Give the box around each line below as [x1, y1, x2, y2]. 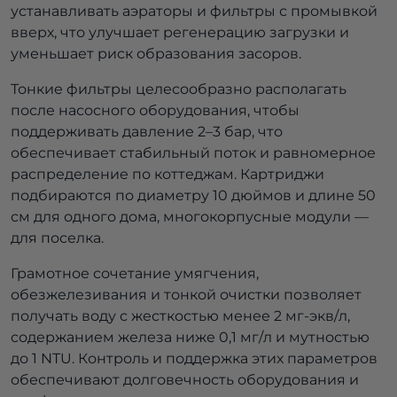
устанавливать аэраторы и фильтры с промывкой [11, 3, 378, 20]
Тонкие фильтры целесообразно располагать [11, 81, 346, 98]
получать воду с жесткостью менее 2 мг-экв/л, [11, 307, 350, 325]
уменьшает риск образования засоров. [11, 45, 301, 63]
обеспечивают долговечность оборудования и [11, 371, 359, 389]
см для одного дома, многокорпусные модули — [11, 208, 369, 226]
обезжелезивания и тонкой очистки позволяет [11, 286, 362, 304]
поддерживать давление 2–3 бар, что [11, 123, 283, 141]
